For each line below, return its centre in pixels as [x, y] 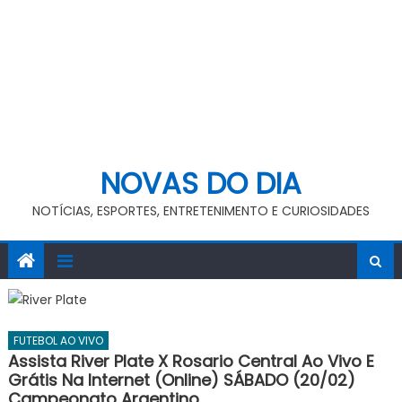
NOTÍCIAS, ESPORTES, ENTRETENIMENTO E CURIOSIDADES [201, 211]
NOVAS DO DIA [201, 184]
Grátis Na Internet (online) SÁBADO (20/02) [181, 380]
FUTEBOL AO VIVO [58, 340]
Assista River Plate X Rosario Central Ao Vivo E [191, 361]
